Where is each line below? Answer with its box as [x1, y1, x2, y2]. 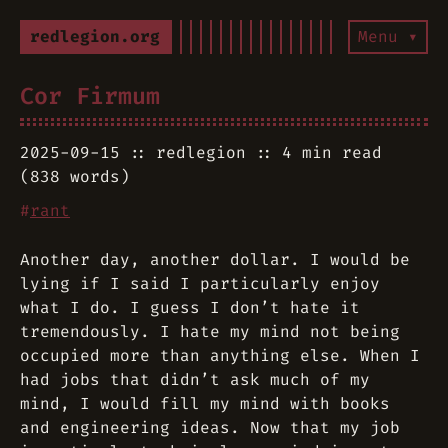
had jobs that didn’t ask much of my [20, 369, 370, 390]
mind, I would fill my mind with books [20, 393, 390, 414]
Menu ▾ [358, 26, 418, 47]
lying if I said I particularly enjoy [20, 273, 380, 294]
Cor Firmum [20, 81, 160, 111]
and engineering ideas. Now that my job [20, 417, 400, 438]
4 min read [282, 142, 382, 163]
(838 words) [20, 166, 130, 187]
